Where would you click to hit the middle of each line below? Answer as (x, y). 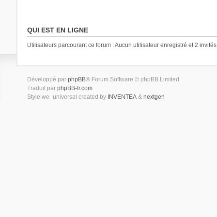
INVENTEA (122, 97)
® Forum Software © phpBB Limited (132, 79)
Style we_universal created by (67, 97)
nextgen (154, 97)
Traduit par (42, 88)
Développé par (47, 79)
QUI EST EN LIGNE (57, 30)
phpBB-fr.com (75, 88)
